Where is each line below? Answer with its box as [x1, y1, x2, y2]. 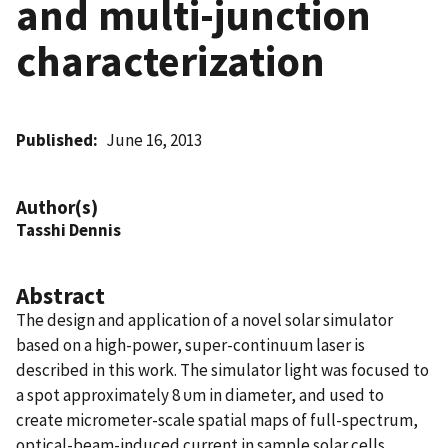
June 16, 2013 [106, 128, 203, 151]
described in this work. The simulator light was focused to [16, 358, 429, 381]
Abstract [16, 280, 105, 310]
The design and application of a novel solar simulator [16, 308, 393, 331]
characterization [16, 33, 325, 88]
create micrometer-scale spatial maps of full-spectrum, [16, 408, 418, 431]
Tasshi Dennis [16, 218, 121, 241]
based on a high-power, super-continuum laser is [16, 333, 365, 356]
